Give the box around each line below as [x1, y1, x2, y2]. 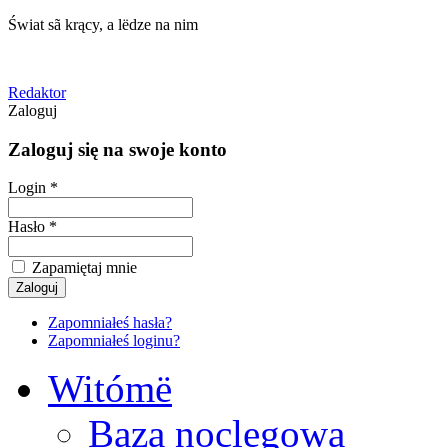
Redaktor [8, 84, 66, 101]
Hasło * [8, 218, 57, 236]
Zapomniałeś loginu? [48, 332, 180, 350]
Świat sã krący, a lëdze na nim [8, 16, 198, 33]
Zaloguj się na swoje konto [8, 138, 227, 160]
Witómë [48, 367, 172, 411]
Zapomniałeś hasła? [48, 314, 172, 332]
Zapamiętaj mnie [28, 259, 137, 277]
